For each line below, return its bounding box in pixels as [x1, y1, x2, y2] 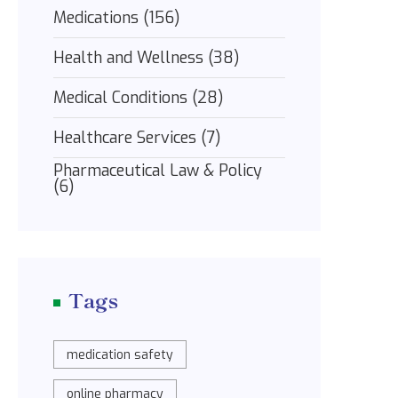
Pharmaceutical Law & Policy [53, 160, 262, 181]
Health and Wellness [53, 47, 208, 68]
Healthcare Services [53, 127, 201, 148]
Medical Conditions [53, 87, 192, 108]
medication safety [67, 346, 174, 363]
